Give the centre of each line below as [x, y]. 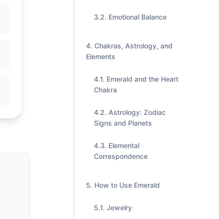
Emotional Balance [138, 17]
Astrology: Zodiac [137, 112]
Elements [101, 56]
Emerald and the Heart [142, 79]
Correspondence [121, 156]
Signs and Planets [123, 123]
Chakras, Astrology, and [133, 46]
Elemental [124, 145]
